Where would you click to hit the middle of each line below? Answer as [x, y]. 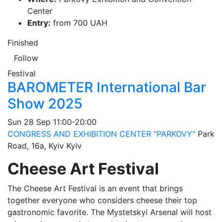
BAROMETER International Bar [107, 87]
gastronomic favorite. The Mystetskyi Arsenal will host [110, 212]
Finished [23, 43]
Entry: [39, 23]
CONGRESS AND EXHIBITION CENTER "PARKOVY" [101, 134]
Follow [26, 58]
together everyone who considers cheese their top [102, 200]
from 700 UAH [79, 23]
